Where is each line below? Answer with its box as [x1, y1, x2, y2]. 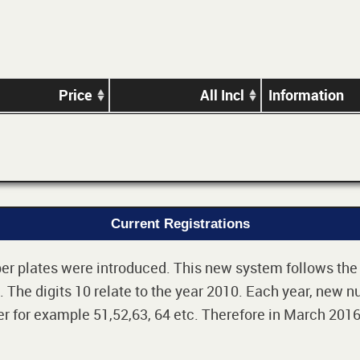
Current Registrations [110, 216, 250, 232]
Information [268, 85, 344, 105]
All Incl [200, 85, 244, 105]
